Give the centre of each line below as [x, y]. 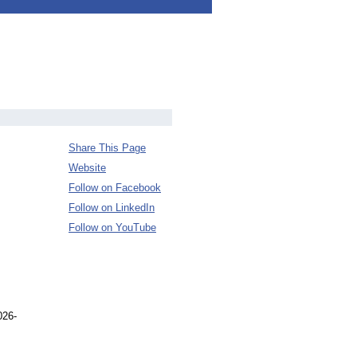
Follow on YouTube [112, 228]
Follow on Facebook [115, 188]
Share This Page [107, 148]
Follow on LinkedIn [112, 208]
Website [87, 168]
